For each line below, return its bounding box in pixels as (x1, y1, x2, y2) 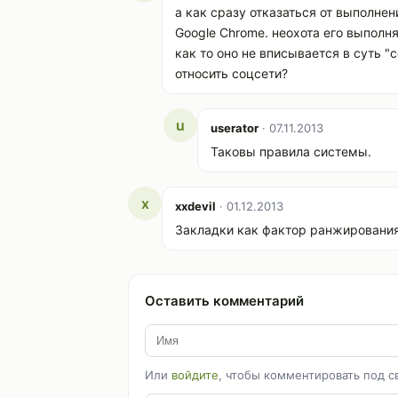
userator (211, 120, 259, 135)
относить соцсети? (175, 65, 288, 81)
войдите (171, 367, 219, 382)
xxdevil (175, 198, 216, 213)
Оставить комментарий (145, 291, 304, 309)
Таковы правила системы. (211, 143, 371, 159)
